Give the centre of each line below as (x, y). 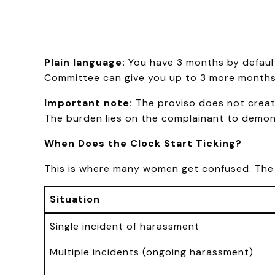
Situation (75, 199)
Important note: (88, 103)
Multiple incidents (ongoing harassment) (152, 252)
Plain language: (85, 62)
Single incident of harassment (125, 226)
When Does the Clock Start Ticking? (143, 143)
